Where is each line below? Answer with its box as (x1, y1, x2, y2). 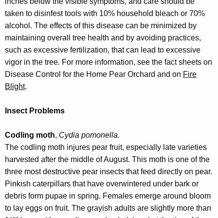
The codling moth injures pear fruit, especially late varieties (5, 143, 207, 152)
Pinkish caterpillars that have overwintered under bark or (5, 180, 199, 188)
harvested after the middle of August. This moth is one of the (5, 155, 210, 164)
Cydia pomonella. (59, 131, 120, 140)
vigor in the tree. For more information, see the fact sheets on (5, 58, 212, 67)
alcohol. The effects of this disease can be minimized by (5, 21, 197, 30)
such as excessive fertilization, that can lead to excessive (5, 46, 200, 54)
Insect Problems (5, 107, 65, 115)
